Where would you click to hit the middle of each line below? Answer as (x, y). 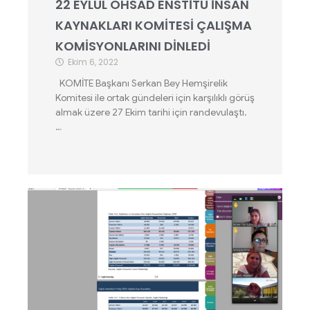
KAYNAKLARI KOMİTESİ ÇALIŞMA (154, 25)
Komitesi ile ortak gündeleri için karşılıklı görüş (155, 98)
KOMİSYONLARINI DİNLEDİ (133, 46)
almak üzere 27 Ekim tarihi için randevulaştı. (151, 112)
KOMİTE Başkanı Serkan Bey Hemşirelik (142, 83)
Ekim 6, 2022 (93, 62)
